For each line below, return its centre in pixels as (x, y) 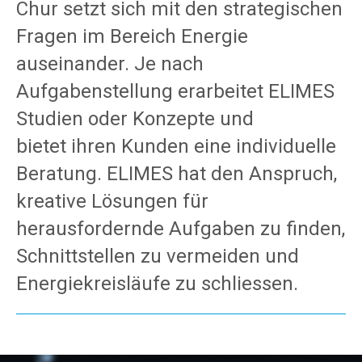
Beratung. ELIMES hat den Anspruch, (177, 174)
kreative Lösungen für (112, 201)
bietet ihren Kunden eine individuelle (176, 146)
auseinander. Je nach (110, 64)
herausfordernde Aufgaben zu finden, (181, 229)
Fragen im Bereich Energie (132, 36)
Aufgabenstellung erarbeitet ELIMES (175, 91)
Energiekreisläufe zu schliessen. (157, 284)
